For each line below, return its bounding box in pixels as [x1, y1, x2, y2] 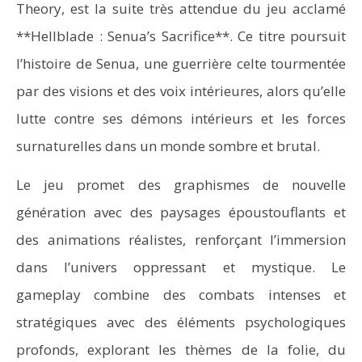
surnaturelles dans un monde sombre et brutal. [16, 137, 320, 155]
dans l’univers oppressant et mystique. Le [16, 258, 346, 276]
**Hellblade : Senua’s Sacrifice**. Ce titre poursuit [16, 27, 346, 45]
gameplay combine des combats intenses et [16, 285, 346, 304]
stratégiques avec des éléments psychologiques [16, 313, 346, 331]
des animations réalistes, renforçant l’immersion [16, 230, 346, 249]
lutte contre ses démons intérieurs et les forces [16, 109, 346, 128]
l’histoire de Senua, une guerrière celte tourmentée [16, 54, 346, 73]
